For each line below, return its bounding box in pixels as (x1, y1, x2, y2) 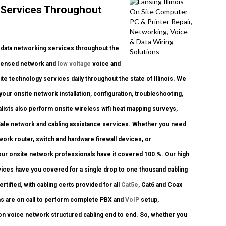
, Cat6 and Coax (138, 181, 182, 189)
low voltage (58, 60, 91, 68)
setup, (139, 196, 159, 204)
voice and (91, 60, 121, 68)
